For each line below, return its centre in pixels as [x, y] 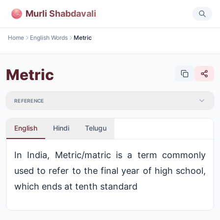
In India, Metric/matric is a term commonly [110, 155]
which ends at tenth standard [76, 186]
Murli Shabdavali [61, 13]
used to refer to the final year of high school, [110, 171]
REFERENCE [29, 101]
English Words [49, 38]
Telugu [96, 128]
